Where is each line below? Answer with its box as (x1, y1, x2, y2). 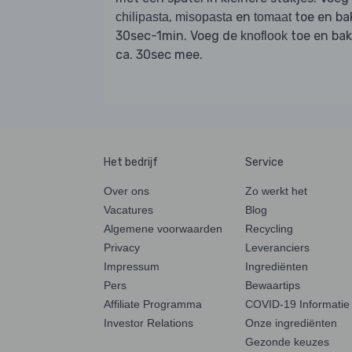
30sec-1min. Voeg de (115, 27, 240, 43)
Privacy (104, 240, 140, 254)
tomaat (254, 9, 291, 24)
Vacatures (104, 203, 153, 216)
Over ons (104, 184, 149, 197)
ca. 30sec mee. (115, 46, 203, 62)
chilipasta (115, 9, 169, 24)
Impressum (104, 259, 159, 273)
